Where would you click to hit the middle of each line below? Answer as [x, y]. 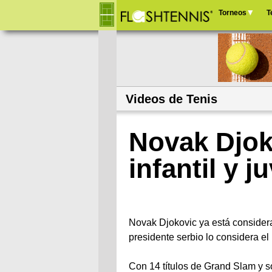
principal [235, 48]
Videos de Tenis [172, 99]
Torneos [233, 13]
